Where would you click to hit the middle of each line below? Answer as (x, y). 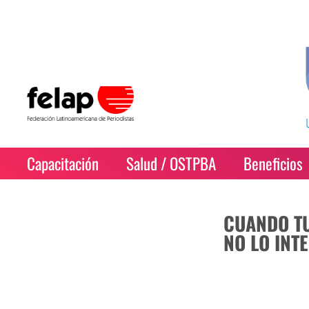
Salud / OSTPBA (171, 163)
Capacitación (63, 163)
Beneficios (273, 163)
